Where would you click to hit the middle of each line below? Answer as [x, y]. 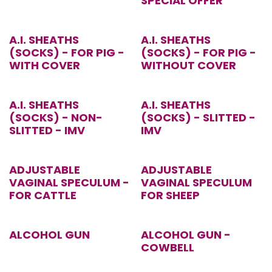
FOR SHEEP [170, 195]
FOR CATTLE [43, 195]
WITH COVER [45, 66]
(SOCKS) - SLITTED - [198, 118]
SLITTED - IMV [47, 131]
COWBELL [167, 248]
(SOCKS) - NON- [56, 118]
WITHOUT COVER [188, 66]
